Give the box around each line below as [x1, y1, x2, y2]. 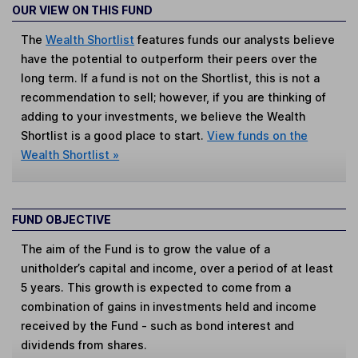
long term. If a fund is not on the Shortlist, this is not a [21, 70, 320, 85]
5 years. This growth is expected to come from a [21, 280, 292, 295]
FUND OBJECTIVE [12, 213, 111, 227]
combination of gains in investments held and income [21, 300, 317, 314]
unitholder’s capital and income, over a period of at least [21, 261, 334, 276]
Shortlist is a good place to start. [21, 128, 208, 142]
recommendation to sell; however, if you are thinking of [21, 89, 327, 104]
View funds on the [207, 128, 308, 142]
